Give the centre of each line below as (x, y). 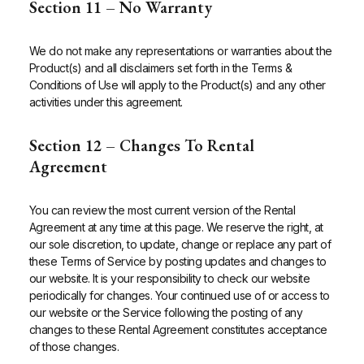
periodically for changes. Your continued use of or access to (179, 296)
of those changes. (74, 347)
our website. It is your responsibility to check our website (169, 279)
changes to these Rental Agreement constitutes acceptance (178, 330)
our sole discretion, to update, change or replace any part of (180, 245)
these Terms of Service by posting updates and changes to (178, 262)
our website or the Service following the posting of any (166, 313)
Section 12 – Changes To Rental (141, 146)
